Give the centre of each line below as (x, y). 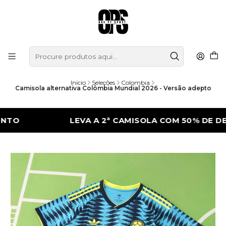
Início (78, 83)
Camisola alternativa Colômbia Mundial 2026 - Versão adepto (113, 88)
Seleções (103, 83)
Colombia (135, 83)
